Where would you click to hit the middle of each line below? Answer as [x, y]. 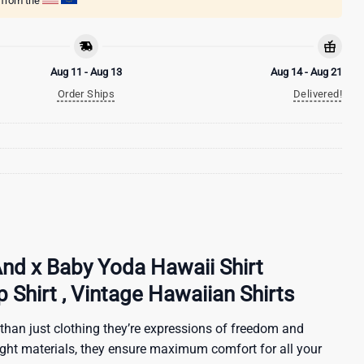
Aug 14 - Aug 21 [306, 71]
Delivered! [318, 93]
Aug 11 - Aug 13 [86, 71]
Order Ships [86, 93]
